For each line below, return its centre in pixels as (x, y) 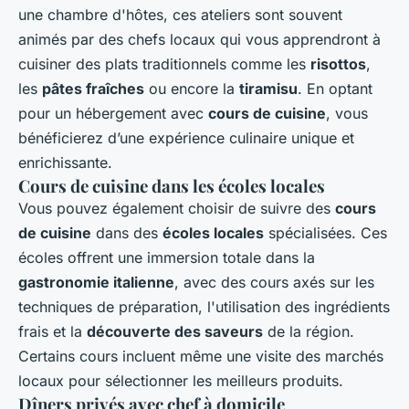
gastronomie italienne (96, 283)
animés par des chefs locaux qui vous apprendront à (199, 40)
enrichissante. (65, 163)
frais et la (52, 332)
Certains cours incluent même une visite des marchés (201, 357)
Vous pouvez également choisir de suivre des (177, 209)
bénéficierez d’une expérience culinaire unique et (186, 138)
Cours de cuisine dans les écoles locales (172, 186)
